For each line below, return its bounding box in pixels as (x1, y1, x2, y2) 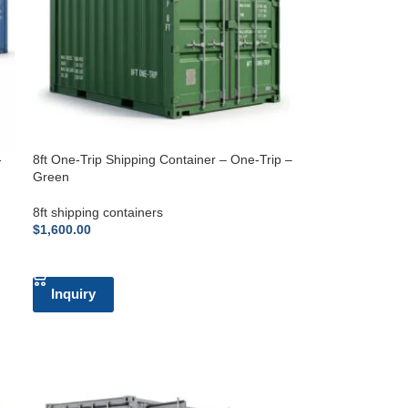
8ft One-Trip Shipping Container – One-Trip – (33, 152, 293, 168)
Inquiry (51, 286, 97, 302)
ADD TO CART (44, 250, 125, 265)
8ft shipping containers (33, 205, 164, 220)
